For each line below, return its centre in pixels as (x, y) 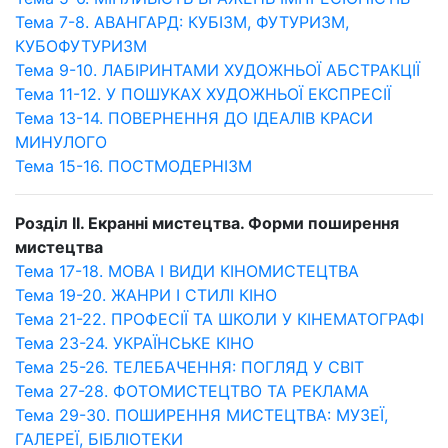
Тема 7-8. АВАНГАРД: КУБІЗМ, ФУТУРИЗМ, (182, 22)
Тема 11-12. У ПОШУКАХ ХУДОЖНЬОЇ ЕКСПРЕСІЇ (203, 94)
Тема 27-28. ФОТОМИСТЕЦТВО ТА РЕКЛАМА (192, 391)
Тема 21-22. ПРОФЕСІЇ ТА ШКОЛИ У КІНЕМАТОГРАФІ (219, 319)
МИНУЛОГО (61, 142)
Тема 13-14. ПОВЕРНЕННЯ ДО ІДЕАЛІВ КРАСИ (194, 118)
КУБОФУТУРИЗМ (81, 46)
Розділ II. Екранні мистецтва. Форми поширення (207, 223)
